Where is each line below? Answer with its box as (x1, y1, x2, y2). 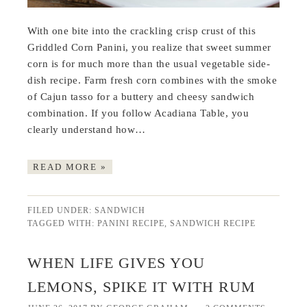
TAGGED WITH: (27, 218, 98, 228)
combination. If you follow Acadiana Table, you (27, 107, 249, 119)
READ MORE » (33, 161, 108, 172)
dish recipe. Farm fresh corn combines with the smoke (27, 74, 278, 86)
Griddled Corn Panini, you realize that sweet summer (27, 41, 271, 53)
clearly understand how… (27, 123, 149, 135)
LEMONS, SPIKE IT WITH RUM (27, 278, 256, 295)
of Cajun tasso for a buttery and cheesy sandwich (27, 90, 255, 102)
